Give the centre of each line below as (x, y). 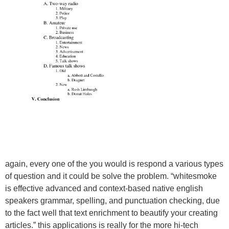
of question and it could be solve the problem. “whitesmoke (111, 176)
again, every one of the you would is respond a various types (114, 164)
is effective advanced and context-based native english (104, 188)
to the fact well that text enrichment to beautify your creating (111, 213)
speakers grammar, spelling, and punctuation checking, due (112, 200)
